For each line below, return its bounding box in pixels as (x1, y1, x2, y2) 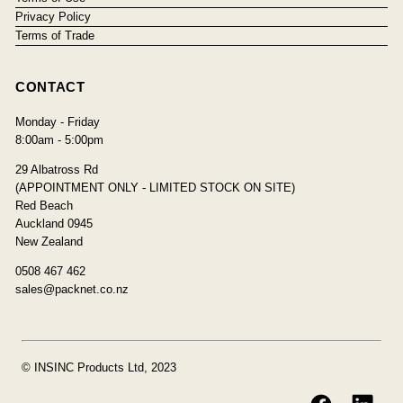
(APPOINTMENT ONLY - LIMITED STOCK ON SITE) (14, 181, 295, 195)
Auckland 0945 (14, 217, 93, 231)
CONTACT (14, 79, 85, 95)
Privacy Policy (14, 10, 91, 24)
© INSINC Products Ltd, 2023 (22, 361, 177, 375)
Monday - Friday (14, 115, 100, 130)
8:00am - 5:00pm (14, 133, 103, 148)
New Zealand (14, 235, 83, 249)
